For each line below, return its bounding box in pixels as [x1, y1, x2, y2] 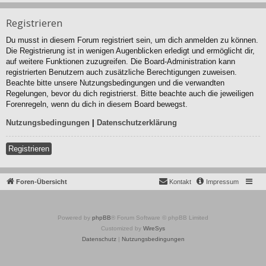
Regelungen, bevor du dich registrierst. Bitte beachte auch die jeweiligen [6, 88, 254, 98]
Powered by [58, 214, 92, 221]
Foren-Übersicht [16, 178, 67, 185]
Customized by [101, 224, 143, 232]
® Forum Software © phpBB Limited [111, 214, 208, 221]
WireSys [143, 224, 165, 232]
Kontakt [169, 178, 191, 185]
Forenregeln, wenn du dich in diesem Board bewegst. [6, 99, 188, 109]
